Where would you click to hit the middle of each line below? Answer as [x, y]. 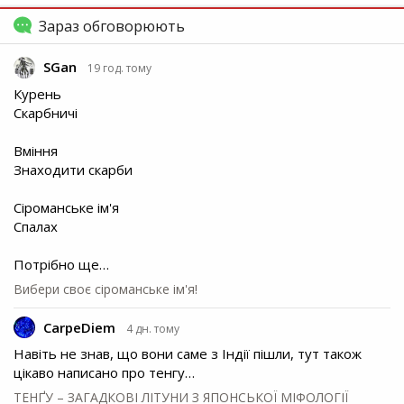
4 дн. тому [153, 328]
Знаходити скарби [73, 169]
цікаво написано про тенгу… [104, 373]
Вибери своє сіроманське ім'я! [106, 289]
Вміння [36, 150]
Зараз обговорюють [110, 27]
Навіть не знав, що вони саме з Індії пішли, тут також [188, 354]
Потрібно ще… [61, 264]
